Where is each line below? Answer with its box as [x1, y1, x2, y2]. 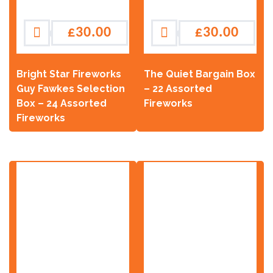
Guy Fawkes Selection [16, 83, 125, 95]
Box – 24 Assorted [16, 97, 107, 110]
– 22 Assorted [144, 83, 212, 95]
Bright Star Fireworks [16, 68, 121, 80]
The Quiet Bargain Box [144, 68, 255, 80]
